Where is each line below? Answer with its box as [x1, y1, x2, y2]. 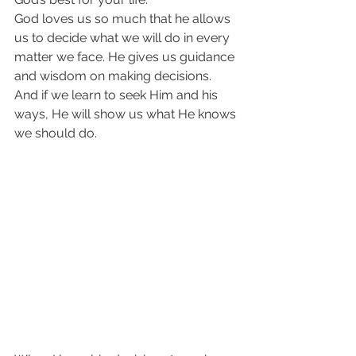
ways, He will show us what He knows [14, 106, 239, 122]
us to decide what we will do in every [14, 29, 233, 45]
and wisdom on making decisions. [14, 68, 215, 83]
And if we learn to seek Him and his [14, 87, 221, 103]
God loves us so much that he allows [14, 10, 234, 26]
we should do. [14, 125, 97, 141]
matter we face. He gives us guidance [14, 48, 238, 64]
